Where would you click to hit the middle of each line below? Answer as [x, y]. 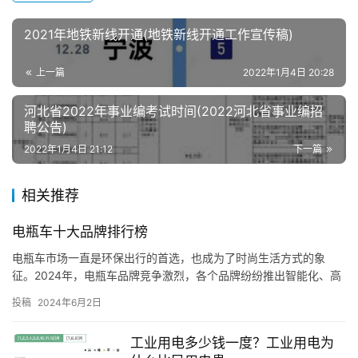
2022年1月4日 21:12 [68, 149]
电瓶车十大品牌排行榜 [80, 231]
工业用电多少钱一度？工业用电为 [232, 342]
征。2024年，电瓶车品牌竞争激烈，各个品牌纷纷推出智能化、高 [177, 275]
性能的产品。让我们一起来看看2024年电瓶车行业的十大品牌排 [171, 292]
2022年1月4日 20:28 [288, 72]
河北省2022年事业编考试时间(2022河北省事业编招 [173, 111]
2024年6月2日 [70, 302]
